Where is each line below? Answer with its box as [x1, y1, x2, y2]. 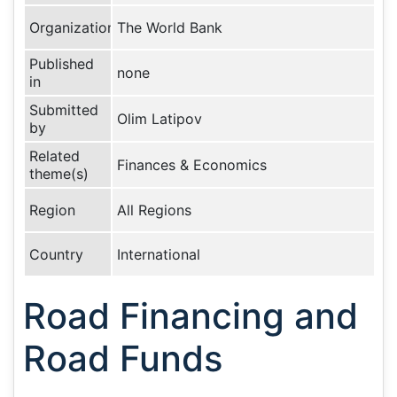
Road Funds [23, 337, 222, 380]
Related [29, 147, 80, 165]
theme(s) [29, 165, 89, 183]
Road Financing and [23, 294, 358, 338]
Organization [29, 19, 115, 36]
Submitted [29, 101, 98, 119]
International [117, 245, 200, 263]
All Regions [117, 201, 191, 219]
